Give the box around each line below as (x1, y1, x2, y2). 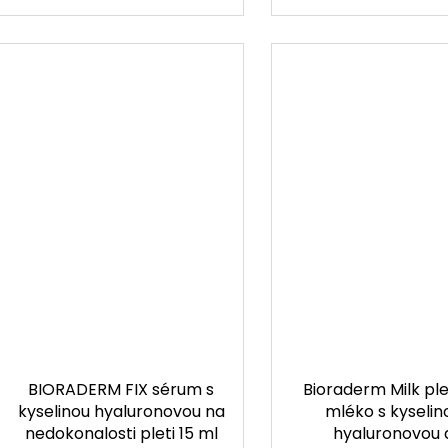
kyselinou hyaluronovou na (17, 400, 225, 424)
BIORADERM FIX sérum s (28, 378, 215, 402)
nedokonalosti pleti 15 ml (24, 422, 218, 446)
